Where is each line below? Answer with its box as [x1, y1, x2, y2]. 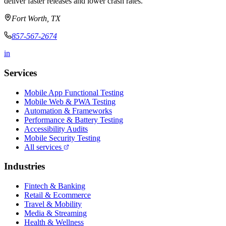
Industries [4, 161, 45, 172]
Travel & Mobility [24, 200, 82, 209]
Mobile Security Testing [24, 133, 100, 142]
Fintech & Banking [24, 182, 85, 191]
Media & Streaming [24, 209, 87, 218]
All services [24, 142, 64, 151]
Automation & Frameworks [24, 106, 112, 115]
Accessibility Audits [24, 124, 88, 133]
